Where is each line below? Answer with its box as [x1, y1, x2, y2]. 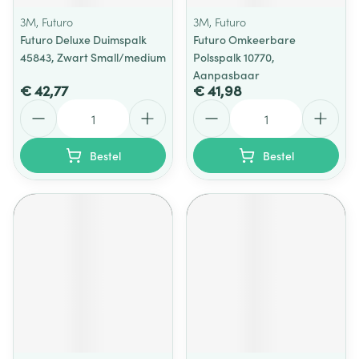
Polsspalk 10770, [193, 49, 275, 65]
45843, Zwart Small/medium [20, 49, 166, 65]
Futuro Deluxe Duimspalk [20, 31, 147, 47]
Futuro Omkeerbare [193, 31, 296, 47]
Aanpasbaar [193, 67, 260, 83]
